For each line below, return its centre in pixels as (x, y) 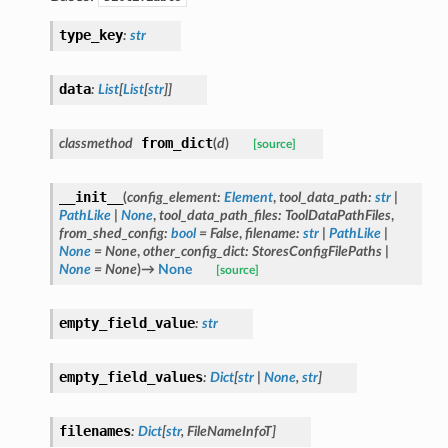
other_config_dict (193, 251)
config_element (171, 197)
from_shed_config (111, 233)
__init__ (90, 196)
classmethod (95, 143)
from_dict (176, 142)
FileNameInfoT (229, 431)
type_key (90, 34)
